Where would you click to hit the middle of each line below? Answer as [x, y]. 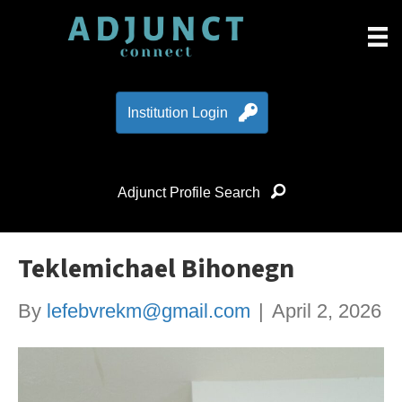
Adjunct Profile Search [188, 192]
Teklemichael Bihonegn [156, 269]
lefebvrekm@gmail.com [149, 311]
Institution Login [177, 113]
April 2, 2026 [327, 311]
